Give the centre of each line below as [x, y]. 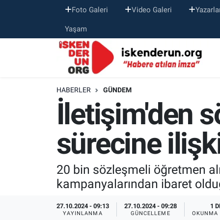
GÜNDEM [117, 90]
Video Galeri [151, 10]
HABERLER [73, 90]
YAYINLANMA [82, 214]
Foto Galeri [90, 10]
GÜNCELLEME [150, 214]
